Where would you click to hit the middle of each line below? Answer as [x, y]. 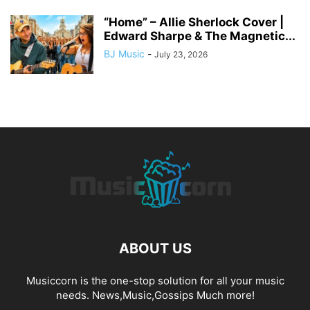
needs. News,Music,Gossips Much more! [155, 295]
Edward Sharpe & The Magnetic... [200, 36]
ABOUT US [155, 249]
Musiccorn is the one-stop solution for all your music [155, 281]
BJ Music [124, 54]
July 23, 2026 [181, 55]
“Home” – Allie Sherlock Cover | [194, 22]
